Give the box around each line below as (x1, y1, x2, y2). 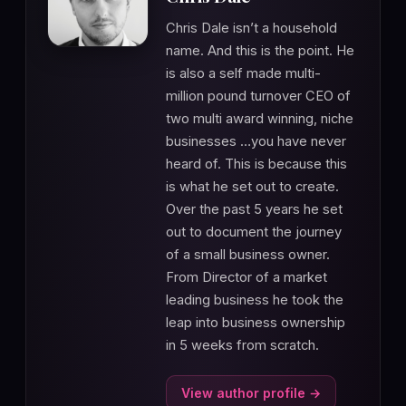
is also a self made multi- (166, 65, 321, 82)
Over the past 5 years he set (166, 201, 343, 218)
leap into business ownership (166, 314, 345, 332)
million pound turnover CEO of (166, 88, 351, 105)
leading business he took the (166, 292, 343, 309)
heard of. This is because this (166, 156, 347, 173)
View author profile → (181, 384, 321, 401)
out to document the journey (166, 224, 342, 241)
